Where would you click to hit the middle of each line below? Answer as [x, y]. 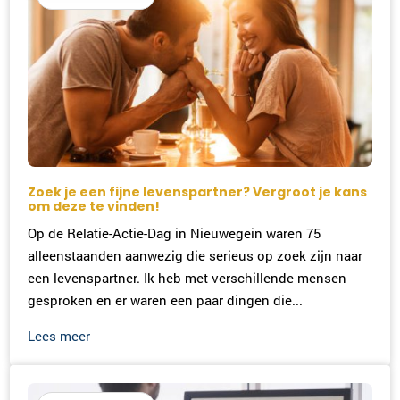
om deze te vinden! [94, 206]
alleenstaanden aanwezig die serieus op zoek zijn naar [196, 255]
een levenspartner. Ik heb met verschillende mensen [187, 277]
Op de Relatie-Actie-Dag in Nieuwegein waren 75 [175, 233]
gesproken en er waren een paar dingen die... [166, 300]
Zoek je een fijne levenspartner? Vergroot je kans [198, 192]
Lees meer [59, 335]
